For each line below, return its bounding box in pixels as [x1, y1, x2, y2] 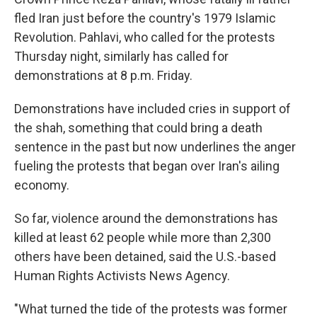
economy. [14, 178, 69, 192]
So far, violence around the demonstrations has [14, 211, 278, 226]
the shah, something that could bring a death [14, 120, 263, 135]
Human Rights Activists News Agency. [14, 268, 230, 283]
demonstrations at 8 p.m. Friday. [14, 68, 192, 83]
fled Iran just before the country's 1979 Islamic [14, 11, 276, 25]
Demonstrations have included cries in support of [14, 101, 291, 116]
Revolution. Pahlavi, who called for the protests [14, 30, 275, 45]
